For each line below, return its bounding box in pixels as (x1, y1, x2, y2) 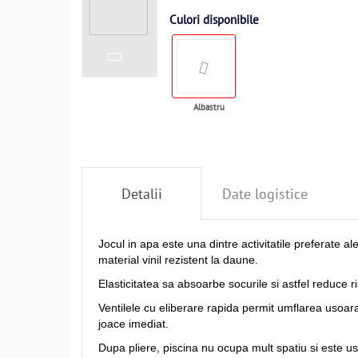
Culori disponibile (169, 12, 259, 27)
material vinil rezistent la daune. (98, 253, 258, 266)
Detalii (121, 185, 162, 203)
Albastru (193, 101, 225, 113)
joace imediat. (98, 317, 169, 330)
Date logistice (221, 185, 308, 203)
